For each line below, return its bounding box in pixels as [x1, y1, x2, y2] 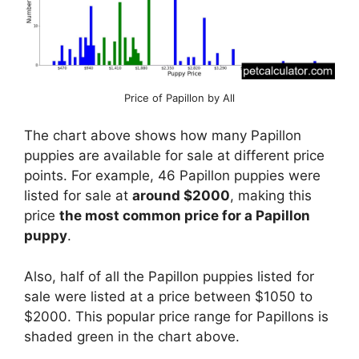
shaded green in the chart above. [24, 328, 240, 345]
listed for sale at [24, 188, 132, 204]
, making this [230, 188, 312, 204]
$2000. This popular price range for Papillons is [24, 308, 329, 325]
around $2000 [132, 188, 230, 204]
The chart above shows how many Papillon [24, 127, 301, 144]
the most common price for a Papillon [59, 208, 310, 224]
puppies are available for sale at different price [24, 147, 325, 164]
